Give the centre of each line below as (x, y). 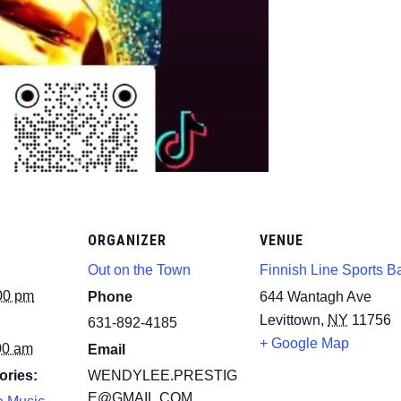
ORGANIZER (127, 240)
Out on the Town (139, 269)
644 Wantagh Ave (316, 296)
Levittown (290, 320)
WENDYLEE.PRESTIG (162, 375)
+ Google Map (304, 343)
